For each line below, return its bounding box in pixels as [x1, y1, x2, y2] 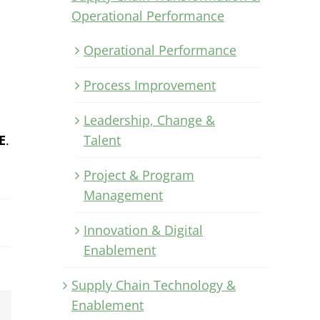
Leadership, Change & [84, 111, 215, 129]
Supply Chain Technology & [71, 276, 236, 294]
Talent [84, 131, 121, 149]
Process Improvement [84, 76, 216, 94]
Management [84, 186, 163, 204]
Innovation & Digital [84, 221, 203, 239]
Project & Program [84, 166, 194, 184]
